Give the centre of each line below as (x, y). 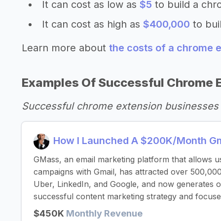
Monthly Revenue (104, 213)
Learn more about (65, 48)
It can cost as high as (92, 24)
